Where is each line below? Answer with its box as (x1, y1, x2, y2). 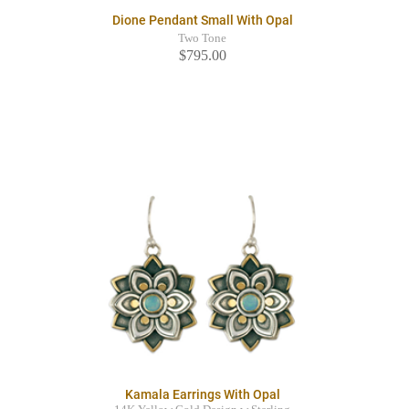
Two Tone (178, 32, 226, 46)
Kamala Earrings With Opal (124, 387, 280, 403)
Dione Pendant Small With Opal (111, 13, 293, 28)
